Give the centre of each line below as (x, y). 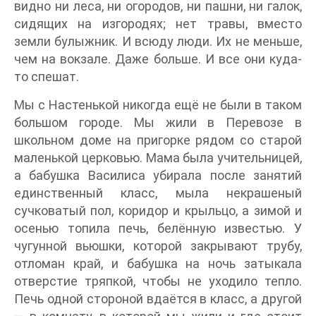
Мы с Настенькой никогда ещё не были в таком (158, 105)
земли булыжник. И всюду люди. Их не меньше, (158, 42)
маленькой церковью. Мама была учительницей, (158, 158)
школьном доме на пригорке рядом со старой (158, 140)
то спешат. (47, 77)
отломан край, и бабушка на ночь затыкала (158, 264)
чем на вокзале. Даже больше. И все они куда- (158, 59)
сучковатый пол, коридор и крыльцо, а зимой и (158, 211)
